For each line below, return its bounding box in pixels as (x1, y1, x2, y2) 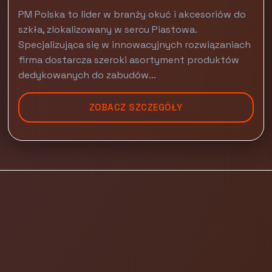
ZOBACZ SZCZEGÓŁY (89, 101, 183, 113)
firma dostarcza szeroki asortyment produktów (18, 53, 240, 66)
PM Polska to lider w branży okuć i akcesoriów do (18, 8, 246, 21)
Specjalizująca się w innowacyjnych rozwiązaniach (18, 38, 251, 51)
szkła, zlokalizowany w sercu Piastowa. (18, 23, 197, 36)
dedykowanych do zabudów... (18, 69, 157, 81)
